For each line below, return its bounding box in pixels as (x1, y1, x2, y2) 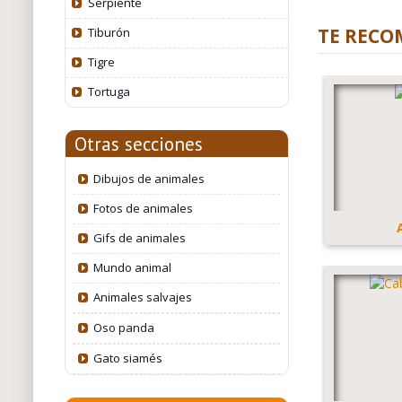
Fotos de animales (93, 200, 194, 216)
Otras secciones (74, 132, 203, 156)
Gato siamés (93, 350, 163, 366)
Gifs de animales (93, 230, 187, 246)
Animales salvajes (93, 289, 193, 305)
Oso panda (93, 319, 155, 336)
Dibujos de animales (93, 170, 205, 187)
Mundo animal (93, 259, 172, 275)
